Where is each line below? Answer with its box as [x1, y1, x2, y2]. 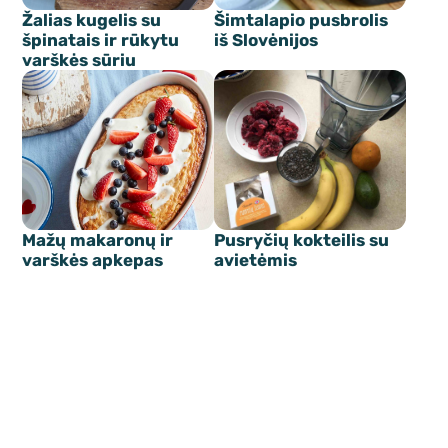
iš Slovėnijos [214, 30, 318, 51]
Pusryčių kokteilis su [214, 230, 389, 251]
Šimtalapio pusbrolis [214, 10, 388, 31]
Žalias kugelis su [22, 10, 162, 31]
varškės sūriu [22, 50, 137, 71]
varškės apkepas [22, 250, 164, 271]
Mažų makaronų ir [22, 230, 174, 251]
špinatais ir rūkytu [22, 30, 180, 51]
